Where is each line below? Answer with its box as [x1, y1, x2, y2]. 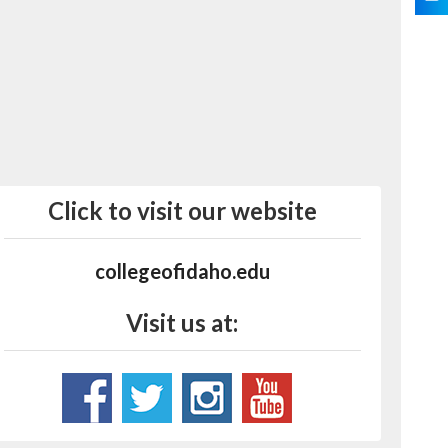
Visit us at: [126, 308, 239, 337]
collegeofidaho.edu [94, 259, 270, 283]
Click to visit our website [47, 196, 317, 225]
